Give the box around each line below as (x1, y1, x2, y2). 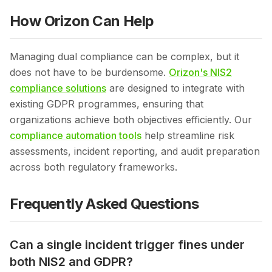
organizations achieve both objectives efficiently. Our (10, 114, 252, 126)
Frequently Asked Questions (10, 195, 199, 213)
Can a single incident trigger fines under (10, 237, 245, 253)
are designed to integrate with (106, 82, 245, 95)
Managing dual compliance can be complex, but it (10, 50, 239, 63)
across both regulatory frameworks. (10, 161, 177, 174)
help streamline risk (141, 129, 234, 142)
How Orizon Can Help (10, 12, 154, 30)
